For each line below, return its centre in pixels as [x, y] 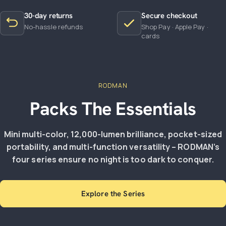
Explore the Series [113, 194]
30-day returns [48, 16]
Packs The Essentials [113, 109]
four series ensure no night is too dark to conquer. [113, 159]
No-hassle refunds [54, 27]
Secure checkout [169, 16]
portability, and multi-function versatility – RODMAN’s [113, 147]
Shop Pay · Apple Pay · [175, 27]
